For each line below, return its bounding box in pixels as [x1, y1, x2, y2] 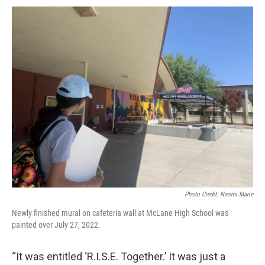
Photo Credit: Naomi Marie [185, 190, 253, 198]
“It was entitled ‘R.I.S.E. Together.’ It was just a [12, 250, 225, 263]
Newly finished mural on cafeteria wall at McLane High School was [12, 208, 228, 218]
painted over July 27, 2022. [12, 220, 101, 230]
